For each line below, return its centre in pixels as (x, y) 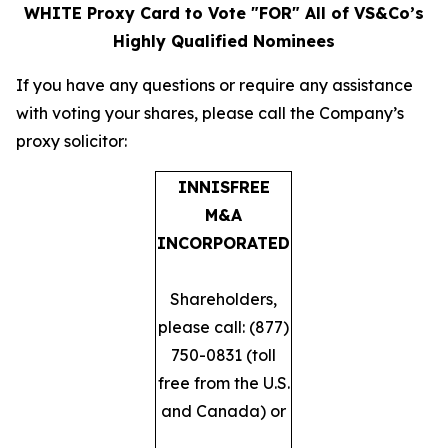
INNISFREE (223, 187)
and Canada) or (223, 411)
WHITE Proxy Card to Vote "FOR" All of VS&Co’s (224, 13)
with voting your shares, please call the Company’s (210, 113)
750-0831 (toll (223, 355)
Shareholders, (223, 299)
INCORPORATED (223, 243)
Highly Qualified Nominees (224, 41)
